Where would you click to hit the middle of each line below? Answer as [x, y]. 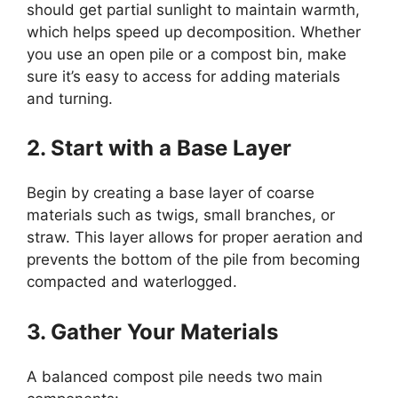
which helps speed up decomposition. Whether [194, 32]
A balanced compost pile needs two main [175, 376]
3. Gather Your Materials [152, 331]
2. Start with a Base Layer [159, 148]
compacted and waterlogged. [132, 282]
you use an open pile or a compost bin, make [187, 54]
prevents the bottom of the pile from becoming [193, 260]
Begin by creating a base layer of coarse [171, 193]
